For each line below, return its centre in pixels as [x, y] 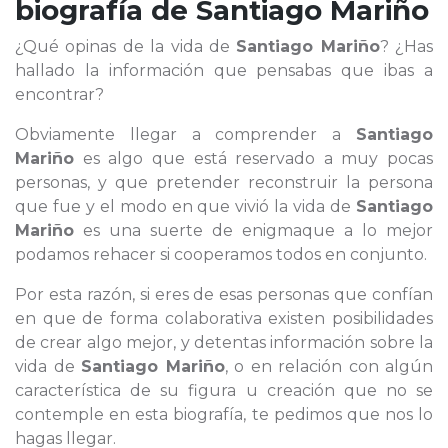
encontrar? [59, 94]
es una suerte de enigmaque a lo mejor [253, 230]
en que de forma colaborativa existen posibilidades [224, 318]
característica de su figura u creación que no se [224, 390]
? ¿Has [406, 46]
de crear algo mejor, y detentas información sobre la [224, 342]
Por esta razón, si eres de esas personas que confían [224, 294]
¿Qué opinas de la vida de [126, 46]
